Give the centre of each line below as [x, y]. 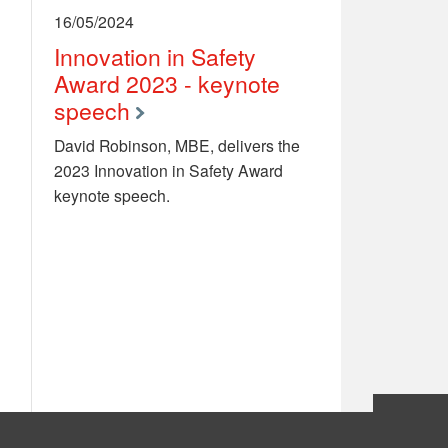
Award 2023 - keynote [167, 84]
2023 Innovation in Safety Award [169, 170]
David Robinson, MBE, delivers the [177, 145]
